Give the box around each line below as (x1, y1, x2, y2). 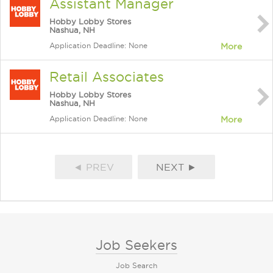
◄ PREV (73, 161, 114, 172)
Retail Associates (49, 69, 164, 84)
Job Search (116, 261, 157, 269)
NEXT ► (156, 161, 197, 172)
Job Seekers (96, 238, 177, 252)
